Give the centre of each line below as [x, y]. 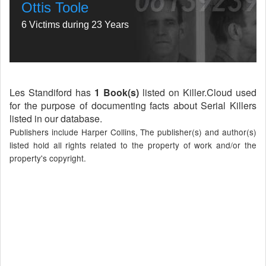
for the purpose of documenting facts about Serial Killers [133, 105]
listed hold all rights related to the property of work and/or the [133, 145]
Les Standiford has [52, 92]
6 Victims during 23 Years [75, 25]
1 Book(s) [117, 92]
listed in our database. [56, 118]
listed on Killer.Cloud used [198, 92]
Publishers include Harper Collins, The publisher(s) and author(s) [133, 132]
